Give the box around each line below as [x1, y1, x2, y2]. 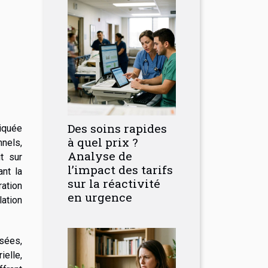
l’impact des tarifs [68, 162, 173, 177]
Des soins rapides [68, 121, 167, 136]
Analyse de [68, 148, 132, 163]
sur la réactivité [68, 176, 160, 191]
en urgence [68, 190, 132, 205]
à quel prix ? [68, 135, 138, 150]
